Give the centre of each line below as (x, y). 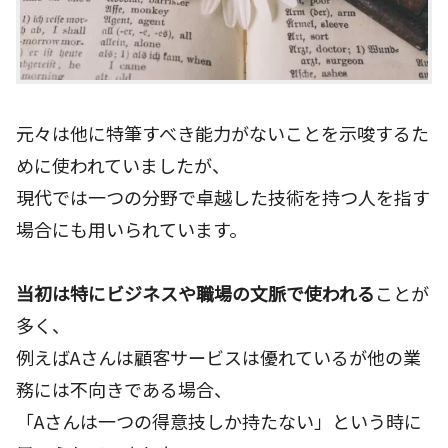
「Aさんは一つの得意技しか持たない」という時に (219, 421)
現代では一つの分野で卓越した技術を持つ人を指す (223, 196)
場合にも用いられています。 (131, 228)
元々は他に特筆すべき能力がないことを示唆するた (222, 132)
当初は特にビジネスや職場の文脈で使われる (195, 293)
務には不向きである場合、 (124, 389)
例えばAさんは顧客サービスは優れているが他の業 (218, 357)
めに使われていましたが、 (123, 164)
